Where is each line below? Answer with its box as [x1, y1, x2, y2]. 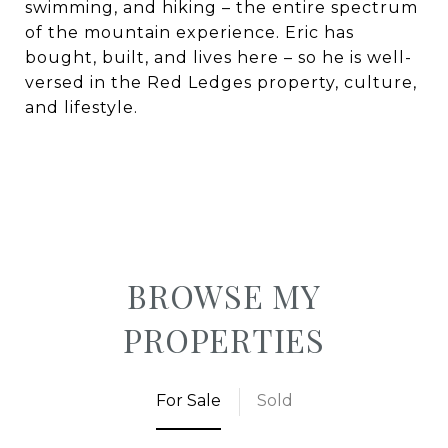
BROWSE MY [127, 274, 321, 318]
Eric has [285, 22, 354, 42]
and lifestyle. [25, 97, 138, 117]
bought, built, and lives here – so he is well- [25, 47, 412, 67]
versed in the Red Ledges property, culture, [25, 72, 417, 92]
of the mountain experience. [25, 22, 280, 42]
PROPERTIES [123, 318, 325, 362]
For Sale [155, 391, 221, 411]
